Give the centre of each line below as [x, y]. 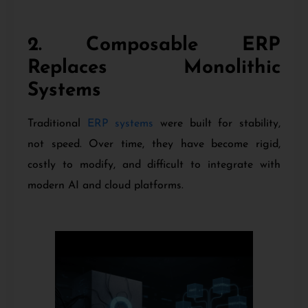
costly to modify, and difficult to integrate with [154, 165]
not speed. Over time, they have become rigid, [154, 145]
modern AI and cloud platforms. [106, 186]
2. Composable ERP [154, 46]
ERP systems [120, 124]
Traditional [57, 124]
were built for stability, [217, 124]
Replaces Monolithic [154, 68]
